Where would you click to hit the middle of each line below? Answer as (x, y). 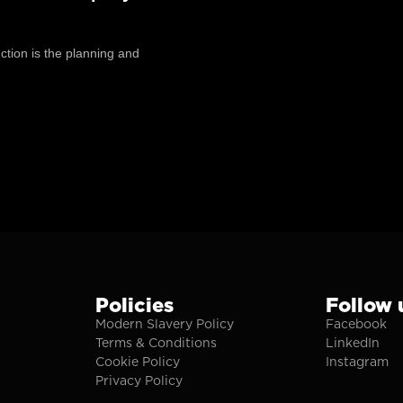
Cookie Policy (137, 362)
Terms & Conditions (156, 343)
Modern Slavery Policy (164, 324)
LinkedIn (353, 343)
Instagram (358, 362)
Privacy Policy (139, 381)
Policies (134, 305)
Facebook (357, 324)
